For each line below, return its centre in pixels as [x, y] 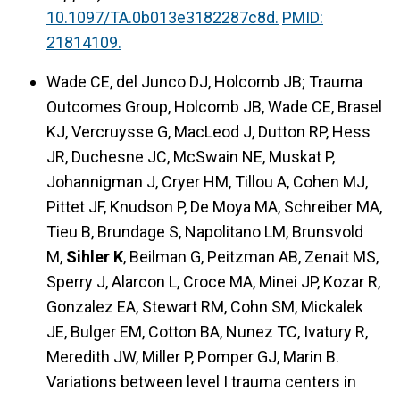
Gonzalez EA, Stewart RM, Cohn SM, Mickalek [205, 307]
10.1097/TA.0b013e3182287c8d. [162, 18]
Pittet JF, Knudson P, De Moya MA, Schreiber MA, [214, 207]
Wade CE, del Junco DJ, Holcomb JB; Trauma [204, 82]
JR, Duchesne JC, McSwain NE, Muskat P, [191, 157]
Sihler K [95, 257]
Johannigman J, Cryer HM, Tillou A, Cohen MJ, [207, 182]
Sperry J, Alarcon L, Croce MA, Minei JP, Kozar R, [213, 282]
